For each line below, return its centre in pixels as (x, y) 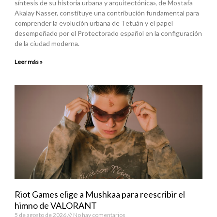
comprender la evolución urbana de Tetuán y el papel (94, 23)
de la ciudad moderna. (47, 43)
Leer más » (29, 62)
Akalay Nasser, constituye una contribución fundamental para (107, 13)
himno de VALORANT (56, 205)
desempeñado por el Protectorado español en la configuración (108, 33)
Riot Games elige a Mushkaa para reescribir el (100, 194)
